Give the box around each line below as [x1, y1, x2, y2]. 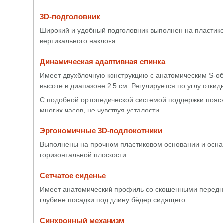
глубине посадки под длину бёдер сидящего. [40, 196, 187, 204]
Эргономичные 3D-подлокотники [40, 126, 162, 135]
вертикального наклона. [40, 37, 118, 45]
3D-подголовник [40, 12, 100, 21]
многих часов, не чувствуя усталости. [40, 106, 161, 114]
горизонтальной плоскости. [40, 151, 128, 159]
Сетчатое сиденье [40, 171, 106, 180]
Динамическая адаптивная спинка [40, 57, 165, 66]
